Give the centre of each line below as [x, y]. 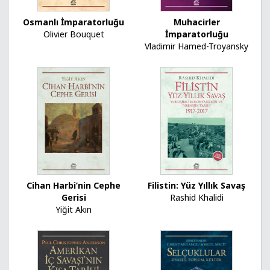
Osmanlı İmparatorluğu [74, 22]
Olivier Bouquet [74, 34]
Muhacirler [196, 22]
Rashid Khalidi [196, 198]
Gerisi [74, 198]
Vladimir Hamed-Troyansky [196, 46]
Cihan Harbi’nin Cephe [74, 186]
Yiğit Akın [74, 210]
